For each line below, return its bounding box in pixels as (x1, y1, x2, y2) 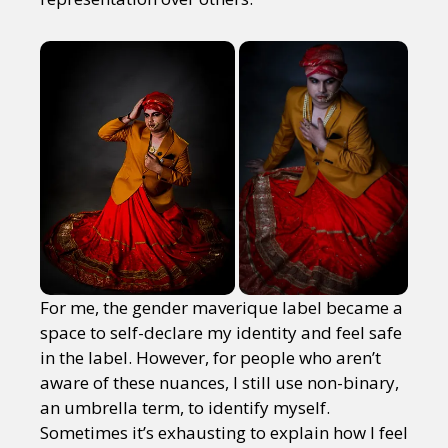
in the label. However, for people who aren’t (40, 346, 381, 370)
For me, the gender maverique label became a (40, 296, 403, 320)
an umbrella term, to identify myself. (40, 396, 330, 420)
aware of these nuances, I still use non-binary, (40, 371, 399, 395)
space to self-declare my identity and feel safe (40, 321, 402, 345)
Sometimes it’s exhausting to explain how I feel (40, 421, 408, 445)
